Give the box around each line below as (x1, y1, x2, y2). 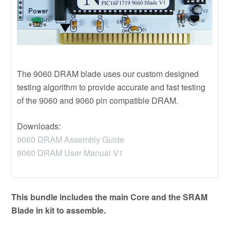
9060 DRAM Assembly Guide (17, 133, 125, 146)
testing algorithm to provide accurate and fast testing (17, 81, 206, 93)
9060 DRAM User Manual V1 (17, 147, 124, 159)
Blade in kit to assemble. (11, 204, 106, 217)
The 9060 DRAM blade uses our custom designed (17, 68, 199, 80)
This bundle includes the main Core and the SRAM (11, 191, 208, 203)
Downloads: (17, 120, 61, 132)
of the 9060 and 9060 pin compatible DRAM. (17, 94, 179, 107)
